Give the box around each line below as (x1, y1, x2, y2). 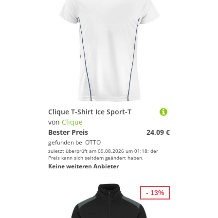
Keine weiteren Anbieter (48, 162, 119, 170)
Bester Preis (48, 127, 88, 137)
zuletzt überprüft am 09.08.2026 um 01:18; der (48, 147, 158, 154)
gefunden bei (48, 138, 85, 146)
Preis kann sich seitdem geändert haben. (48, 154, 144, 161)
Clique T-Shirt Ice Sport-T (48, 107, 131, 116)
